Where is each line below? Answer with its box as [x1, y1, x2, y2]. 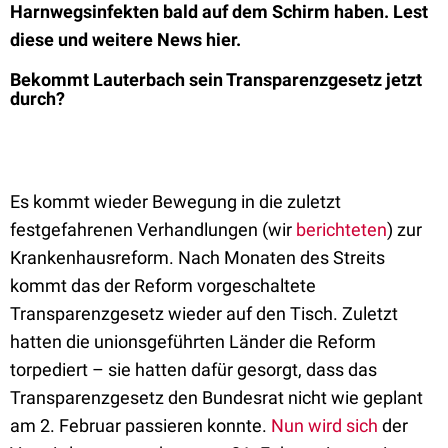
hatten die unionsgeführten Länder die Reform [10, 331, 376, 352]
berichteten [296, 219, 387, 240]
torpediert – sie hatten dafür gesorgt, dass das [10, 359, 377, 380]
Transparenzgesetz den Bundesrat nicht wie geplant [10, 387, 423, 408]
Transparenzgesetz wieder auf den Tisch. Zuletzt [10, 303, 398, 324]
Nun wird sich [271, 415, 378, 436]
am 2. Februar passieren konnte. [10, 415, 271, 436]
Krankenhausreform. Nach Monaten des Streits [10, 247, 385, 268]
